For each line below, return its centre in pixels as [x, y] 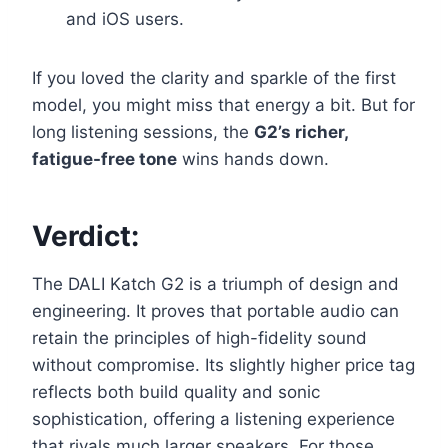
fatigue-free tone [104, 159]
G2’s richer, [301, 132]
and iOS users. [125, 19]
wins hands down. [253, 159]
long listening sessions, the [143, 132]
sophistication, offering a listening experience [213, 419]
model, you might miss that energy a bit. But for [223, 105]
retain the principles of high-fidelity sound [199, 338]
